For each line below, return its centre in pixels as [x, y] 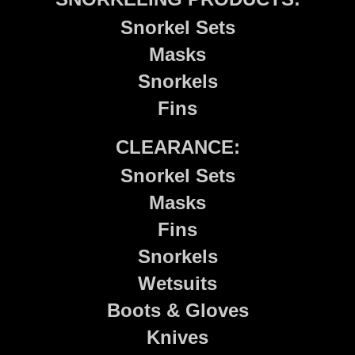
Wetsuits [177, 283]
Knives [177, 337]
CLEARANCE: [177, 147]
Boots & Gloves [177, 310]
